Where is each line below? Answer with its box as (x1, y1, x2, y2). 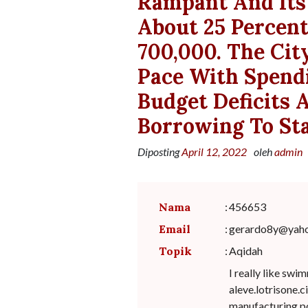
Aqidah (228, 243, 263, 257)
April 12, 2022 (181, 144, 247, 158)
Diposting (137, 144, 181, 158)
